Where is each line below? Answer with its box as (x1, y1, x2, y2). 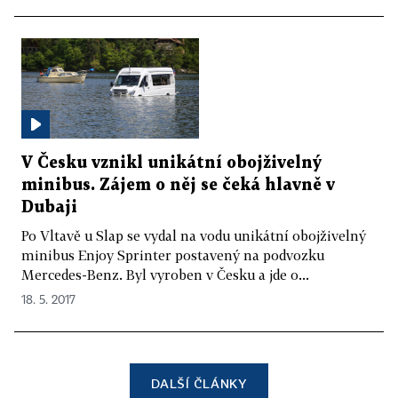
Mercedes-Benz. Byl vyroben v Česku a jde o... (21, 266, 309, 283)
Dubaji (21, 199, 77, 215)
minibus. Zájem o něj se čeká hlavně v (21, 177, 335, 193)
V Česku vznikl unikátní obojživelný (21, 155, 322, 171)
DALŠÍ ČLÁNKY (151, 375, 247, 391)
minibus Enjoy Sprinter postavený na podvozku (21, 246, 324, 263)
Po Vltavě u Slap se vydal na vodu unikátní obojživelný (21, 227, 366, 243)
